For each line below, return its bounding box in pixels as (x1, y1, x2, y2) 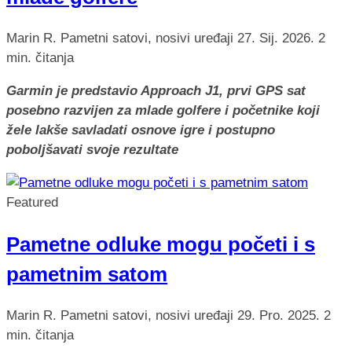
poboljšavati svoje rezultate (6, 142, 178, 158)
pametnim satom (6, 262, 167, 285)
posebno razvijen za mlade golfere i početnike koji (6, 103, 320, 119)
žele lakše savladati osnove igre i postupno (6, 123, 275, 138)
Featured (6, 195, 58, 211)
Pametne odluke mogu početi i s (6, 233, 315, 255)
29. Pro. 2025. (237, 307, 324, 323)
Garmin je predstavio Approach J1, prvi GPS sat (6, 83, 306, 99)
